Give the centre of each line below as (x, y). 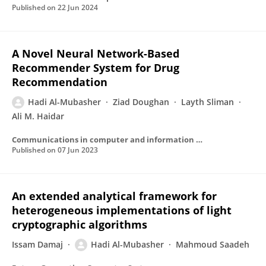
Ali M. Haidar (38, 116)
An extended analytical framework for (114, 196)
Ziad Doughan (141, 102)
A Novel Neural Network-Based (96, 53)
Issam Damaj (37, 244)
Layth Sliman (208, 102)
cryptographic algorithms (80, 224)
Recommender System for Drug (96, 68)
